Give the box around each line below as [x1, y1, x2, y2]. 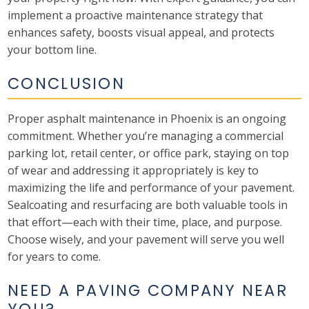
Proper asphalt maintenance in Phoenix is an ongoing [8, 110, 287, 126]
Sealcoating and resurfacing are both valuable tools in [8, 197, 288, 212]
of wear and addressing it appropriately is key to [8, 162, 259, 178]
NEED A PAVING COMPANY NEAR [8, 279, 288, 301]
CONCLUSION [8, 72, 125, 94]
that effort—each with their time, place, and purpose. [8, 214, 283, 230]
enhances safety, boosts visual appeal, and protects [8, 25, 275, 41]
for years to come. [8, 248, 101, 264]
